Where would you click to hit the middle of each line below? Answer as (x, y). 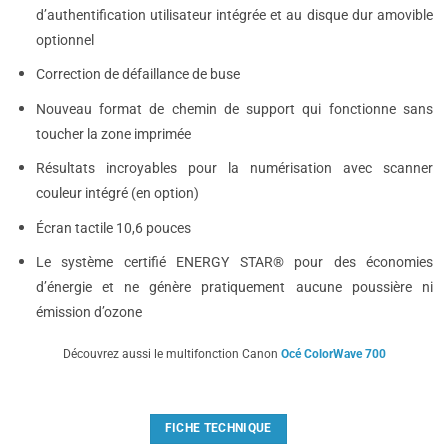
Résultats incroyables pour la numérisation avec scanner (234, 169)
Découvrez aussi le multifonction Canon (171, 354)
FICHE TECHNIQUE (218, 428)
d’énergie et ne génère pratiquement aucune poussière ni (234, 288)
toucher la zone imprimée (113, 134)
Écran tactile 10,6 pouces (114, 228)
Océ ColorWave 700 (333, 354)
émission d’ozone (88, 313)
